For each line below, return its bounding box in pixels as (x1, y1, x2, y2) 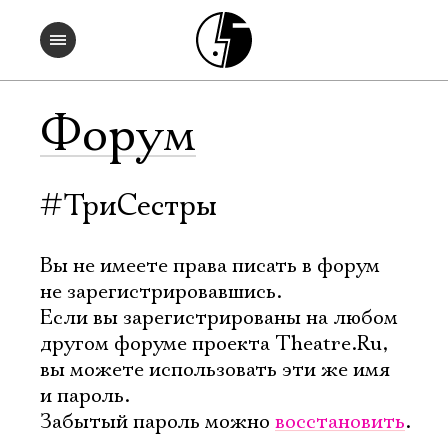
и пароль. (40, 383, 130, 409)
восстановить (275, 409, 405, 435)
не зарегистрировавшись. (40, 279, 282, 305)
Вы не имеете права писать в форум (40, 253, 380, 279)
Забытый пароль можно (40, 409, 275, 435)
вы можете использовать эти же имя (40, 357, 390, 383)
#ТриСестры (40, 188, 217, 225)
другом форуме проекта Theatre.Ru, (40, 331, 388, 357)
